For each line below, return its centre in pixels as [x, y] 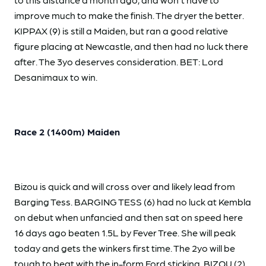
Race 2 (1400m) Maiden [67, 131]
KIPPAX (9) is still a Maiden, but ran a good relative [121, 30]
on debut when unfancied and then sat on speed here [129, 217]
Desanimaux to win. [56, 77]
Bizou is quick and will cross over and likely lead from [125, 186]
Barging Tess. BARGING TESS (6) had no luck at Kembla [133, 201]
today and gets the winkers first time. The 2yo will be [125, 248]
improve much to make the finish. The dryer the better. [129, 15]
